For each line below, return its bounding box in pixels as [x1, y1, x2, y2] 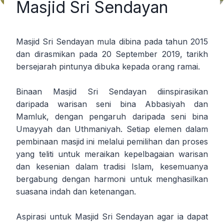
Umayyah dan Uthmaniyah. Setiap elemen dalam [16, 123, 208, 134]
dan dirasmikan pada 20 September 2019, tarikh [16, 48, 208, 59]
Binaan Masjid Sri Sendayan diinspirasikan [16, 86, 208, 96]
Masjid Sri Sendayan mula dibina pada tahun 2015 [16, 36, 208, 46]
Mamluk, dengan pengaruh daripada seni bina [16, 111, 208, 121]
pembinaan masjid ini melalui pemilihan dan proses [16, 136, 208, 146]
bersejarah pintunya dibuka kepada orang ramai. [16, 61, 200, 71]
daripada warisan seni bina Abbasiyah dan [16, 98, 208, 109]
